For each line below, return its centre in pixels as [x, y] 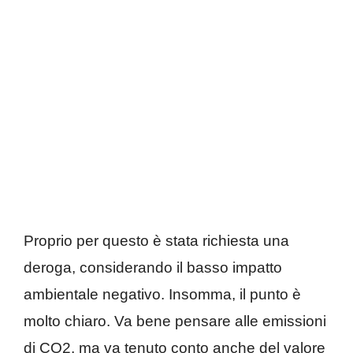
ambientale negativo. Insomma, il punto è [162, 295]
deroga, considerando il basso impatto [153, 268]
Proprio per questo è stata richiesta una [156, 241]
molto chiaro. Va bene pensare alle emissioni [175, 321]
